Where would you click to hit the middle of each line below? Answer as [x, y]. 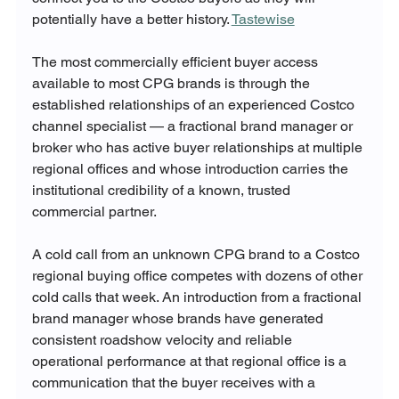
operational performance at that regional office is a [191, 362]
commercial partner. [94, 212]
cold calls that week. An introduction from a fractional [198, 297]
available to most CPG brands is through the [172, 84]
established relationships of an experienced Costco [195, 105]
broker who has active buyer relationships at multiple [199, 148]
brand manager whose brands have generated [179, 319]
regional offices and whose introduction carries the [191, 169]
